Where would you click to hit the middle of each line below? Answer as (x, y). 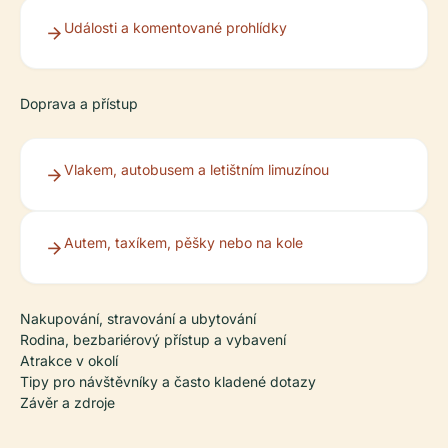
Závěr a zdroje (67, 402)
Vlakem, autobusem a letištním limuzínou (196, 169)
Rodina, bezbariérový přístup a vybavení (153, 339)
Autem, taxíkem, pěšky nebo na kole (183, 242)
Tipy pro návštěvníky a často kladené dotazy (168, 381)
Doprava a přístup (79, 103)
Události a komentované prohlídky (175, 27)
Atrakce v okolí (69, 360)
